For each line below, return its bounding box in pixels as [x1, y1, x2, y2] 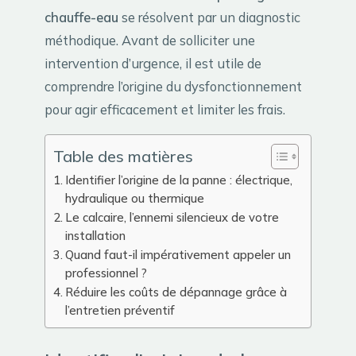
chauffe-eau [44, 9, 118, 25]
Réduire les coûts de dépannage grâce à [64, 284, 287, 300]
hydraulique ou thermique [64, 190, 204, 206]
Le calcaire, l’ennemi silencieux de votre [64, 209, 279, 225]
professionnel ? [64, 265, 147, 281]
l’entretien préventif [64, 302, 175, 318]
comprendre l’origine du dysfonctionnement [44, 78, 302, 95]
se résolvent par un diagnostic [118, 9, 300, 25]
